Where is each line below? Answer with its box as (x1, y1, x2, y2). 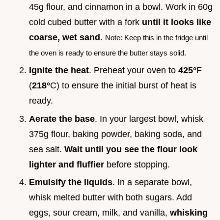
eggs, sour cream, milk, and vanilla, (29, 208, 170, 218)
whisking (170, 208, 208, 218)
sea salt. (29, 144, 64, 154)
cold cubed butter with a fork (29, 17, 142, 27)
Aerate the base (29, 113, 95, 124)
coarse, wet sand (29, 32, 100, 42)
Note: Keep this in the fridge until (105, 33, 208, 42)
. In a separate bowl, (112, 177, 192, 188)
